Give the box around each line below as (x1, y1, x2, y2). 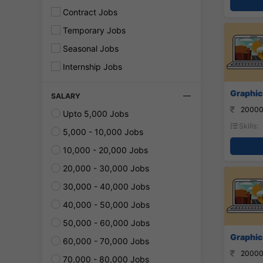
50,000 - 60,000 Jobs (60, 218, 150, 228)
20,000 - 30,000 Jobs (60, 163, 149, 173)
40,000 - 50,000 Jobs (60, 200, 150, 210)
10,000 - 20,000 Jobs (60, 145, 148, 155)
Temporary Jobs (60, 25, 126, 35)
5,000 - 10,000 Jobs (60, 127, 143, 137)
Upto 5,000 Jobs (60, 109, 129, 119)
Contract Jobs (60, 7, 117, 17)
